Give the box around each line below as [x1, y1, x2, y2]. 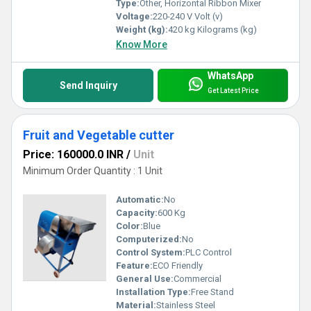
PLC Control [185, 247, 232, 258]
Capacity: [116, 208, 158, 219]
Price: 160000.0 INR [23, 147, 124, 161]
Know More [116, 38, 167, 50]
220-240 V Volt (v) [153, 10, 223, 22]
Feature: [116, 260, 153, 271]
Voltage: [116, 10, 153, 22]
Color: [116, 221, 143, 232]
